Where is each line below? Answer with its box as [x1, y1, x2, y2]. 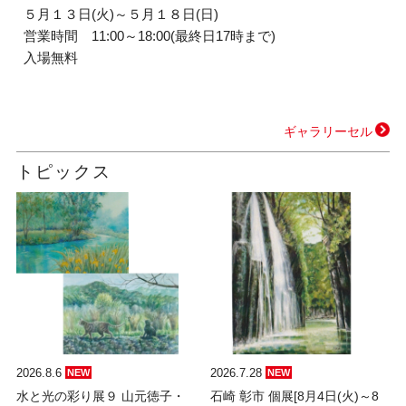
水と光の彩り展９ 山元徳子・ [15, 389, 185, 404]
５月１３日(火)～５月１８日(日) [24, 6, 219, 23]
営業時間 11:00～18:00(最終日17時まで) [24, 28, 276, 44]
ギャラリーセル [284, 124, 373, 140]
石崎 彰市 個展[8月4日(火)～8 [210, 389, 380, 404]
